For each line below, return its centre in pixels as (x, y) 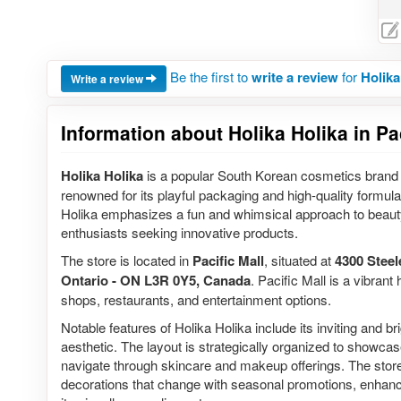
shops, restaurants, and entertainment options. (196, 300)
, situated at (299, 260)
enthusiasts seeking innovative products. (179, 233)
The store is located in (127, 260)
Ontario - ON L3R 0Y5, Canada (156, 281)
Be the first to (211, 76)
